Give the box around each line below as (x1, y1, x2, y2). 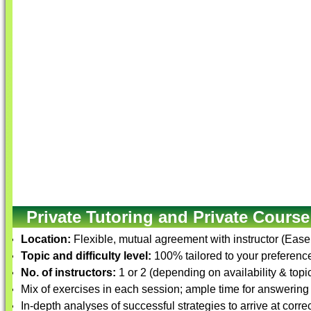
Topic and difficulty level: (21, 250, 151, 262)
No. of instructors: (21, 267, 116, 278)
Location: (21, 233, 71, 245)
